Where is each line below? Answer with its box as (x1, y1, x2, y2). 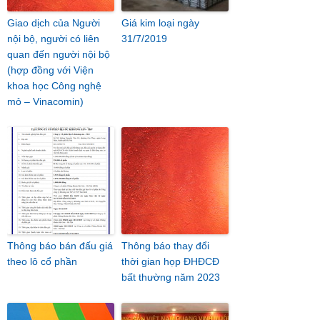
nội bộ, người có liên (7, 33, 99, 44)
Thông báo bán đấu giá (7, 240, 113, 251)
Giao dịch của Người (7, 17, 100, 29)
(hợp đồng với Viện (7, 64, 94, 76)
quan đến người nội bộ (7, 49, 110, 60)
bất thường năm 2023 (121, 271, 220, 283)
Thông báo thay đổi (121, 240, 209, 251)
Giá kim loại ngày (121, 17, 199, 29)
